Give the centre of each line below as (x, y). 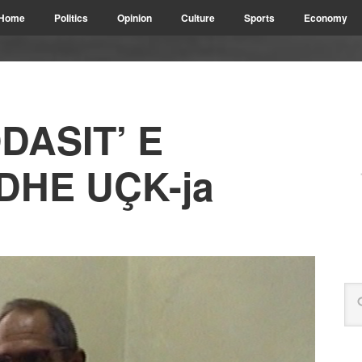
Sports (259, 18)
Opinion (135, 18)
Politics (71, 18)
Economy (326, 18)
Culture (198, 18)
